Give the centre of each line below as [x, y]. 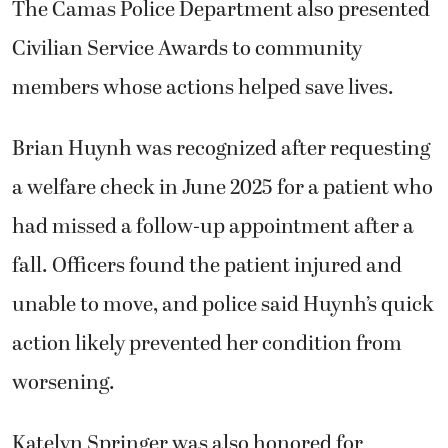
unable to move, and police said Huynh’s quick [223, 304]
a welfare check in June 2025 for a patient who [222, 187]
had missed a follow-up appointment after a [213, 226]
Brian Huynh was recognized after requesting [221, 148]
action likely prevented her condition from [207, 343]
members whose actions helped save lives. [203, 87]
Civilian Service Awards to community [187, 48]
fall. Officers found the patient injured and [207, 265]
